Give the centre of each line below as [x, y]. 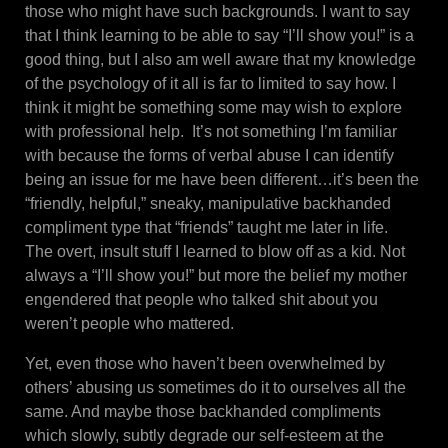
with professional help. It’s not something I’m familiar [211, 132]
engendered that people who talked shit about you [201, 300]
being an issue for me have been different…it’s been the [222, 180]
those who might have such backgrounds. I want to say [217, 12]
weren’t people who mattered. [129, 324]
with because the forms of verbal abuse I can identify [209, 156]
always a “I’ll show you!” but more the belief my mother [216, 276]
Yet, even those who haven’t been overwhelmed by [205, 364]
